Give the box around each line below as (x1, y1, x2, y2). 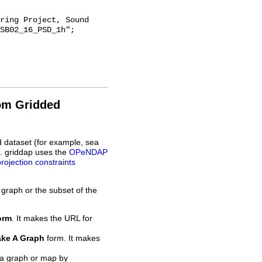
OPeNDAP (69, 148, 108, 157)
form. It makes (44, 233, 100, 243)
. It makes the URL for (12, 213, 92, 223)
